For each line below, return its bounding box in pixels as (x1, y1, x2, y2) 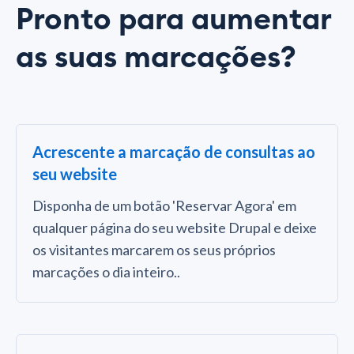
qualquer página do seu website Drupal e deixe (32, 218, 317, 236)
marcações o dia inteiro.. (32, 262, 180, 281)
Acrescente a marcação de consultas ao (32, 141, 315, 161)
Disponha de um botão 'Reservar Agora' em (32, 196, 296, 214)
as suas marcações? (16, 42, 296, 73)
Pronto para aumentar (16, 4, 331, 35)
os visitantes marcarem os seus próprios (32, 240, 276, 258)
